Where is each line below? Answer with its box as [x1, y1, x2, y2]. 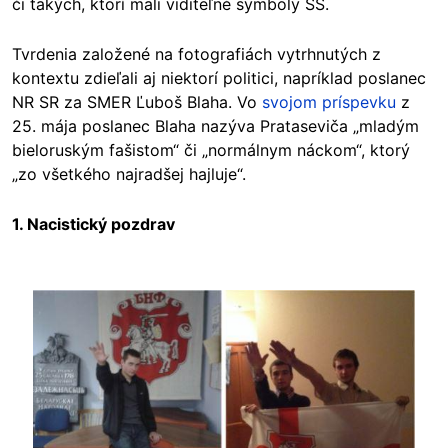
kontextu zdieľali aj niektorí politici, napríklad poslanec [12, 68, 426, 89]
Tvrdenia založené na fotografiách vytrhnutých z [12, 44, 381, 65]
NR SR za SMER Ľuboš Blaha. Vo [12, 92, 262, 113]
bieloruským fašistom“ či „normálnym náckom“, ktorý [12, 140, 410, 161]
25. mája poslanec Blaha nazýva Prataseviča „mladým [12, 116, 419, 137]
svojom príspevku [262, 92, 396, 113]
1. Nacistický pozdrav [12, 214, 175, 235]
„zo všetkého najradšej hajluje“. [12, 164, 246, 185]
